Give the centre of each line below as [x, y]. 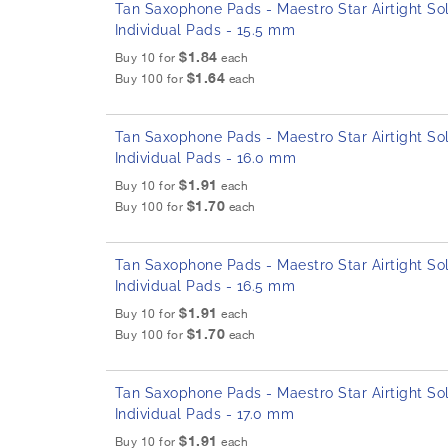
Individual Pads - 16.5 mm [205, 286]
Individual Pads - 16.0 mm [205, 158]
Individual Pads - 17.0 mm [204, 414]
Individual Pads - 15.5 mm [205, 30]
